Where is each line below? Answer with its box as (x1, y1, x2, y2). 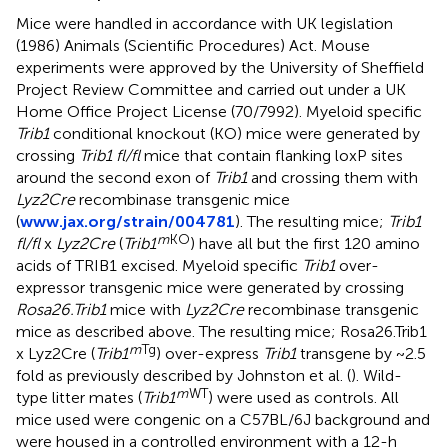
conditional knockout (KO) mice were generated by (49, 123, 420, 143)
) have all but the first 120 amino (190, 233, 420, 253)
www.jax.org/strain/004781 (20, 211, 235, 231)
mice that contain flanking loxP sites (140, 145, 403, 165)
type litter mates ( (16, 387, 142, 407)
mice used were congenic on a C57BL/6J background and (16, 409, 430, 429)
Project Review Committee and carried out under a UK (16, 79, 406, 99)
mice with (106, 299, 185, 319)
